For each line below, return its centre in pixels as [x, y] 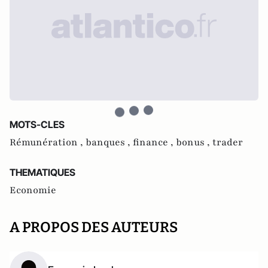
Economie [33, 190]
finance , [154, 142]
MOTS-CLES [37, 124]
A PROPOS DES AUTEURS [94, 227]
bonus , [194, 142]
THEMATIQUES [42, 172]
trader [228, 142]
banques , [109, 142]
